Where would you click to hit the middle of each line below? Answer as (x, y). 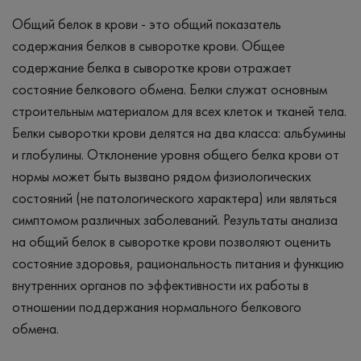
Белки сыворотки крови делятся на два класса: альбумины (179, 132)
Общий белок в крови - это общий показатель (147, 23)
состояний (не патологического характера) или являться (174, 197)
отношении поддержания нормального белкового (157, 306)
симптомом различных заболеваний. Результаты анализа (175, 219)
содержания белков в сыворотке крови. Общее (148, 45)
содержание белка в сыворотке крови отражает (152, 67)
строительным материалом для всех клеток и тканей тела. (179, 110)
